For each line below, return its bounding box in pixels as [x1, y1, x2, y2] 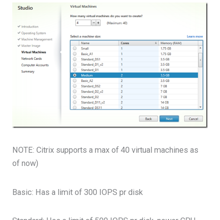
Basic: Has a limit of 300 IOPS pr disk [12, 187, 143, 197]
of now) [12, 159, 39, 168]
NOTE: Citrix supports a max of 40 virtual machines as [12, 145, 199, 155]
